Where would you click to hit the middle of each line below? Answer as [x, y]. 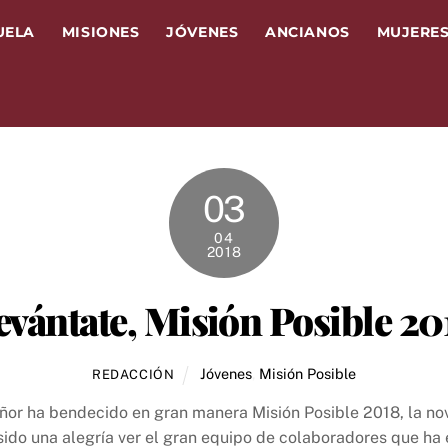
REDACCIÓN [133, 374]
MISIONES [100, 31]
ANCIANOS [307, 31]
